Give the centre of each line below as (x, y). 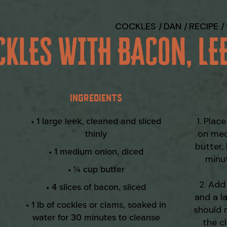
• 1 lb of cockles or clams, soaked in (96, 205)
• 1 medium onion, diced (96, 152)
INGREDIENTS (96, 97)
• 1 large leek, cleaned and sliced (96, 121)
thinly (96, 134)
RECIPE (203, 26)
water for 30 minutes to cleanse (96, 217)
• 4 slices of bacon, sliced (96, 187)
